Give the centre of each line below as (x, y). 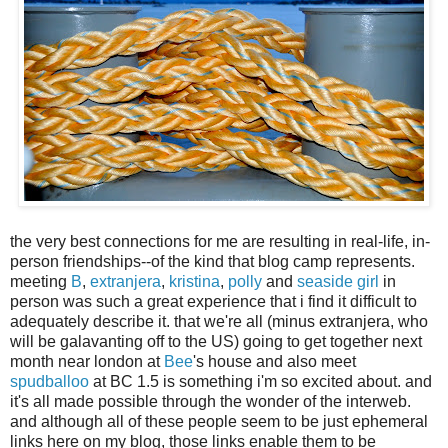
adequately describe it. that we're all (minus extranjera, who (219, 322)
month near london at (87, 362)
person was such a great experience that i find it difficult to (213, 302)
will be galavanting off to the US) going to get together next (216, 342)
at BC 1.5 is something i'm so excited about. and (260, 382)
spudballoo (49, 382)
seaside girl (338, 282)
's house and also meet (274, 362)
